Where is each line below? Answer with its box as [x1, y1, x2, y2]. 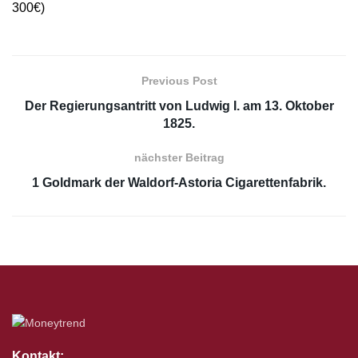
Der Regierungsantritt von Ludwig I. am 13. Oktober [24, 98, 334, 113]
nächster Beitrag [133, 150, 225, 164]
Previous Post [141, 74, 217, 87]
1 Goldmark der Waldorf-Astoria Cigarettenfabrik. [32, 175, 326, 189]
